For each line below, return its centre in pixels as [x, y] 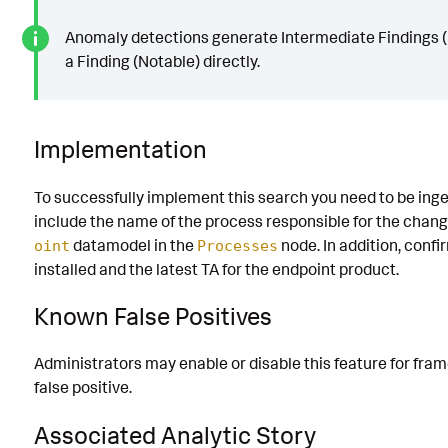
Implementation [120, 149]
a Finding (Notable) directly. [162, 61]
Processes [237, 245]
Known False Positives [153, 315]
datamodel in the [133, 244]
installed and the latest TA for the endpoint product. [216, 268]
